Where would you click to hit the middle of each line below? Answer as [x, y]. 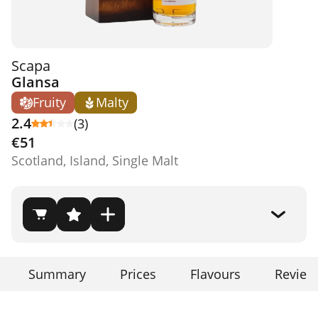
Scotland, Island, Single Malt [95, 160]
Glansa [35, 82]
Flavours [215, 274]
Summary [57, 274]
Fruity [49, 102]
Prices [138, 274]
